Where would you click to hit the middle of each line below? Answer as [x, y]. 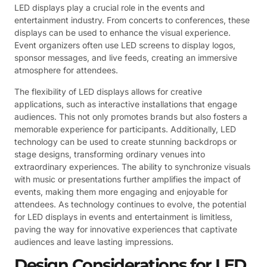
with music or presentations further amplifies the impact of [128, 179]
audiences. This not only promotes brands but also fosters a [131, 116]
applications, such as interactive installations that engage [126, 104]
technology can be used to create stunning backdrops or [125, 141]
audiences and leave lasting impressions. [94, 241]
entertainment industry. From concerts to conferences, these [132, 20]
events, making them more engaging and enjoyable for [121, 191]
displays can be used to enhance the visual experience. [122, 33]
